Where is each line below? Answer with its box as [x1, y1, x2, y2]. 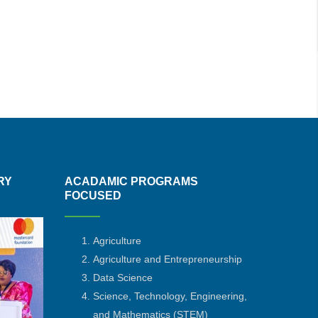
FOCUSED [65, 190, 121, 202]
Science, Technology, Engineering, [93, 290, 247, 302]
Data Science [93, 272, 153, 283]
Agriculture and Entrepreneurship [93, 253, 242, 265]
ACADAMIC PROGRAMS [65, 175, 198, 187]
